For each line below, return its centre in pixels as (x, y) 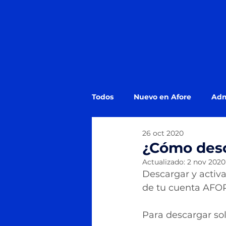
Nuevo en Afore (162, 97)
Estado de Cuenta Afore (156, 137)
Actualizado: (165, 162)
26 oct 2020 (163, 133)
